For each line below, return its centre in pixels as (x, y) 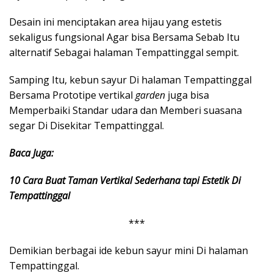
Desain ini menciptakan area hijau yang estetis (115, 22)
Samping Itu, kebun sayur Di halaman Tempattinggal (130, 80)
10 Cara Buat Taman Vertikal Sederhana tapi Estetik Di (125, 180)
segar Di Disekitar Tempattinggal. (87, 125)
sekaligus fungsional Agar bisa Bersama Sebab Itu (124, 37)
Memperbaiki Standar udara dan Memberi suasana (126, 110)
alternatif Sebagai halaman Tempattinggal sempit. (124, 52)
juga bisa (187, 95)
